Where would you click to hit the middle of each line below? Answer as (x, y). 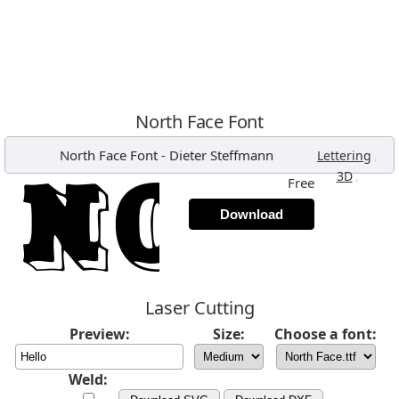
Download (252, 214)
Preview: (99, 334)
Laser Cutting (199, 308)
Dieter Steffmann (221, 155)
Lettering (344, 155)
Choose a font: (326, 334)
